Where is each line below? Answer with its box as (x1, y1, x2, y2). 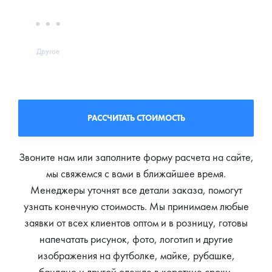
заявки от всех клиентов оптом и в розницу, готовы (24, 215, 248, 229)
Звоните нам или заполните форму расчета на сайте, (18, 149, 254, 164)
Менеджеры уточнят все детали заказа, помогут (30, 182, 242, 197)
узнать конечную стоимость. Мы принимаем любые (23, 199, 249, 213)
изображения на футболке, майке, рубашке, (37, 248, 235, 262)
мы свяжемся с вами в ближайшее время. (46, 166, 226, 180)
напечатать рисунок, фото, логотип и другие (39, 231, 233, 246)
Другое (36, 46, 59, 56)
